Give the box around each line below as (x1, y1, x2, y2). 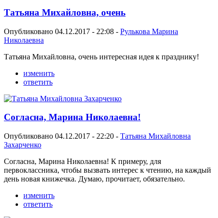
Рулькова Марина (120, 27, 178, 36)
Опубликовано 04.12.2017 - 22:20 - (4, 132, 120, 141)
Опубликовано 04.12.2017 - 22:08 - (4, 27, 120, 36)
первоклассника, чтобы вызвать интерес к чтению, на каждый (4, 166, 211, 175)
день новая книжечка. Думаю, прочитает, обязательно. (4, 175, 185, 183)
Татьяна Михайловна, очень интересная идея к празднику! (4, 52, 199, 61)
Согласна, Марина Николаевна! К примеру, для (4, 157, 161, 166)
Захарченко (4, 141, 41, 149)
